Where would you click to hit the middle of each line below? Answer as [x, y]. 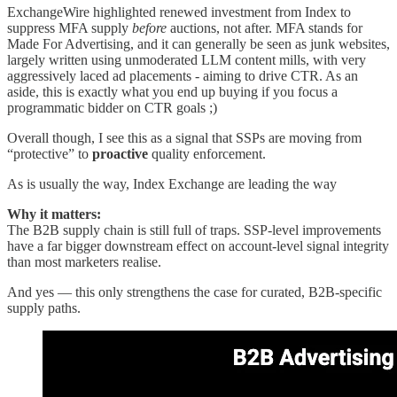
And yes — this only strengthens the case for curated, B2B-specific [195, 292]
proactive [120, 154]
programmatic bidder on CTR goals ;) [112, 108]
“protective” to [50, 154]
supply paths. [44, 308]
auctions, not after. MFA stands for [265, 28]
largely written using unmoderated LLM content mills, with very [187, 60]
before [149, 28]
